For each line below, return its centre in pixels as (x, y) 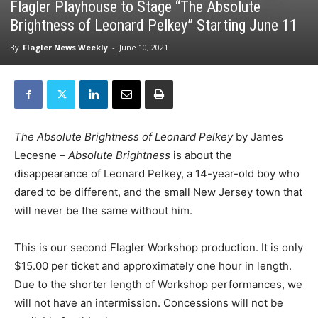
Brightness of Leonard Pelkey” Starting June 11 (154, 25)
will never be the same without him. (103, 210)
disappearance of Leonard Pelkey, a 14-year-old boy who (157, 174)
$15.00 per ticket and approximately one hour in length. (154, 266)
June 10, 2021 (144, 47)
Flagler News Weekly (65, 47)
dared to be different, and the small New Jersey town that (158, 192)
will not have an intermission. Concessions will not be (149, 303)
